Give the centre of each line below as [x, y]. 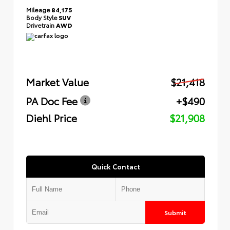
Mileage [38, 9]
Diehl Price [52, 118]
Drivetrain [41, 25]
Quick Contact [116, 166]
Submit [175, 212]
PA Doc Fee [52, 101]
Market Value [57, 82]
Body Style [42, 17]
